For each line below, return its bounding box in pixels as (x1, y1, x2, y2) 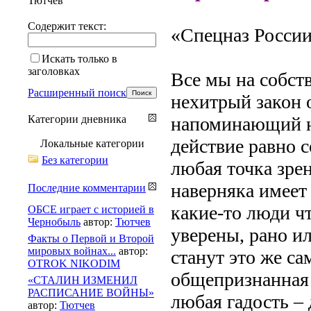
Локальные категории (40, 137, 144, 149)
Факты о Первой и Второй (28, 232, 154, 244)
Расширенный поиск (28, 86, 126, 99)
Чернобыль (28, 215, 81, 228)
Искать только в (42, 52, 117, 65)
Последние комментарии (28, 181, 146, 194)
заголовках (28, 65, 80, 77)
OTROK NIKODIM (28, 257, 120, 269)
